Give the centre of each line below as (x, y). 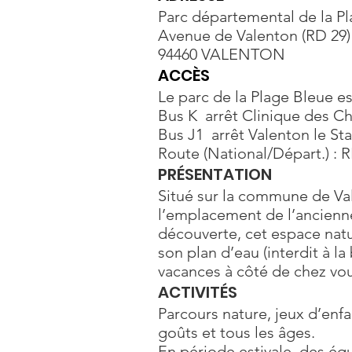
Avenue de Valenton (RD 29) (254, 35)
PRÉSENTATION (215, 174)
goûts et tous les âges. (236, 332)
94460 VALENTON (222, 54)
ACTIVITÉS (198, 292)
